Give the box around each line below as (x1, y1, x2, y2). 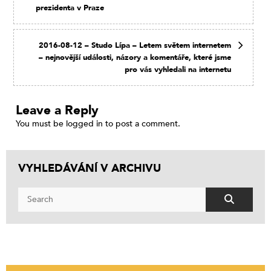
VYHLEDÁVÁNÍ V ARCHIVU (18, 160, 161, 176)
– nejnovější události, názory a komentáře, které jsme (39, 52, 232, 64)
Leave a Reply (16, 101, 99, 119)
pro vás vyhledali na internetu (125, 64, 232, 76)
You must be (16, 117, 66, 129)
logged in (66, 117, 103, 129)
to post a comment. (103, 117, 180, 129)
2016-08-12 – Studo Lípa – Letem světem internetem (39, 40, 232, 51)
